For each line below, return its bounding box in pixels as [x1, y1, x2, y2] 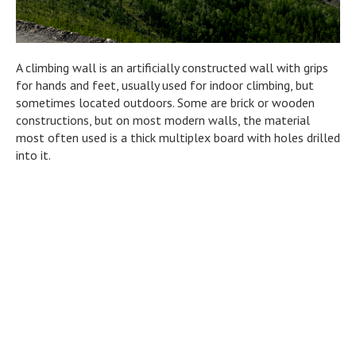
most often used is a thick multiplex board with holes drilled [16, 130, 340, 146]
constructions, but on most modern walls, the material [16, 112, 310, 129]
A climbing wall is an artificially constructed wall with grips [16, 60, 328, 76]
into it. [16, 147, 51, 164]
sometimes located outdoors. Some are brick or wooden [16, 95, 315, 111]
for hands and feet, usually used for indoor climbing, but [16, 77, 314, 94]
